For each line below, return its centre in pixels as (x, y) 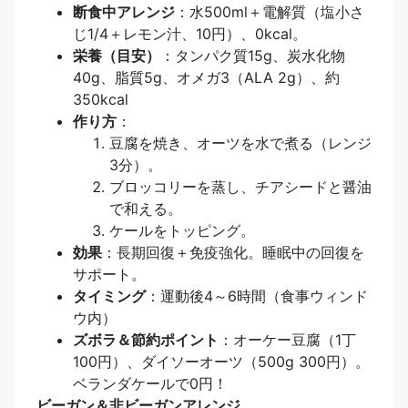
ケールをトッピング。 (182, 231)
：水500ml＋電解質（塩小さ (270, 12)
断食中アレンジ (124, 12)
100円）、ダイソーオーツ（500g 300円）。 (221, 362)
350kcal (101, 100)
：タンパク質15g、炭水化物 (253, 56)
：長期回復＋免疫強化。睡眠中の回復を (233, 253)
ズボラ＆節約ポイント (146, 340)
